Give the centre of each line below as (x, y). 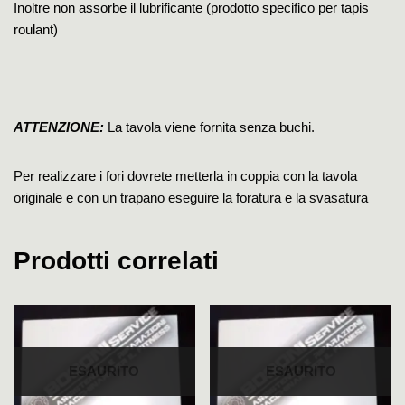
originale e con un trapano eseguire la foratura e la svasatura (191, 197)
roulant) (36, 29)
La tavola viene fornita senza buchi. (211, 127)
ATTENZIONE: (61, 127)
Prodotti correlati (116, 260)
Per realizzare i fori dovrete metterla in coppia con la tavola (185, 175)
